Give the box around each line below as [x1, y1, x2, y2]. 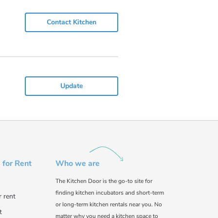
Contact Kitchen [47, 18, 96, 27]
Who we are [55, 158, 100, 169]
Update [60, 81, 83, 91]
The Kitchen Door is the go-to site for [55, 177, 153, 185]
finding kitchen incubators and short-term [55, 189, 164, 197]
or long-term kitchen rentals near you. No [55, 200, 163, 209]
